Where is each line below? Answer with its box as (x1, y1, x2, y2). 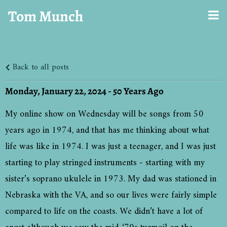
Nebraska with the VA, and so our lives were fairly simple (5, 187, 217, 204)
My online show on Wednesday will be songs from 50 (5, 106, 204, 123)
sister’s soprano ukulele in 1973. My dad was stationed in (5, 171, 216, 187)
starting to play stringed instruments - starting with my (5, 155, 205, 171)
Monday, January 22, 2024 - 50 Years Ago (5, 85, 164, 98)
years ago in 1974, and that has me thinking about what (5, 123, 209, 139)
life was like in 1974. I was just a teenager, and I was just (5, 139, 216, 155)
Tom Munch (8, 6, 83, 26)
